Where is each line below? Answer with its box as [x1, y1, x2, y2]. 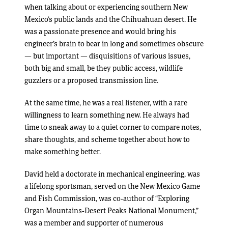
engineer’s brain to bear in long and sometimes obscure [24, 39, 204, 48]
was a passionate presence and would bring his [24, 26, 176, 36]
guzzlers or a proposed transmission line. [24, 75, 158, 85]
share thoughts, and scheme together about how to [24, 134, 190, 144]
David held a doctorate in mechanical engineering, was [24, 169, 200, 179]
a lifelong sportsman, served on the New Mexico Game [24, 181, 200, 191]
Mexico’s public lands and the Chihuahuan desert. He [24, 14, 196, 24]
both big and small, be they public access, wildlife [24, 63, 183, 73]
